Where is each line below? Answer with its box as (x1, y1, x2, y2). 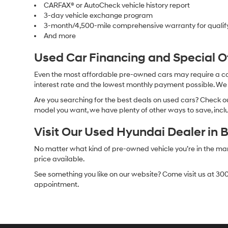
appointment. (34, 180, 79, 189)
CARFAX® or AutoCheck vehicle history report (44, 1, 190, 10)
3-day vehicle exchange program (44, 11, 153, 20)
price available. (34, 155, 85, 164)
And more (44, 32, 76, 41)
